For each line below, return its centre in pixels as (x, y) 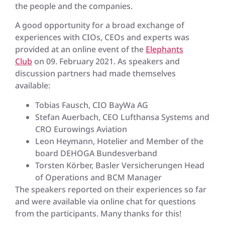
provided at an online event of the (80, 49)
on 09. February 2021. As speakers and (106, 62)
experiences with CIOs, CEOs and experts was (102, 37)
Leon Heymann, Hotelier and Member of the (119, 141)
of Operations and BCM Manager (98, 177)
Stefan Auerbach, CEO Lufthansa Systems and (122, 117)
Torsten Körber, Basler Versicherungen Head (120, 165)
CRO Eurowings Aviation (81, 129)
